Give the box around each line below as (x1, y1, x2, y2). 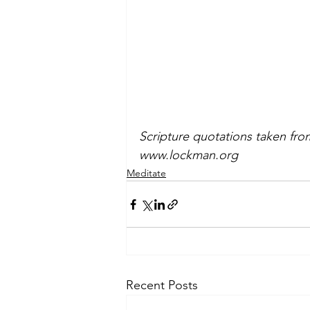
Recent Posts (126, 277, 198, 293)
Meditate (127, 167, 166, 180)
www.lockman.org (139, 147, 238, 163)
